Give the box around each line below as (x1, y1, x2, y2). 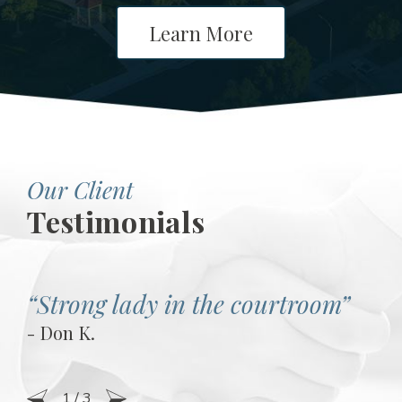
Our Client (26, 173, 134, 205)
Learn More (149, 19, 253, 46)
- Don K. (26, 320, 95, 345)
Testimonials (26, 201, 205, 240)
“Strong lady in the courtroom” (26, 287, 350, 321)
